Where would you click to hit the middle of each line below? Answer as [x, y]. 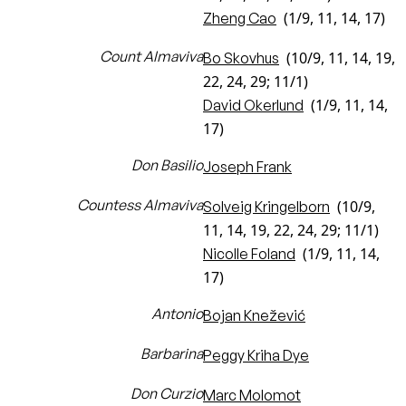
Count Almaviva [151, 56]
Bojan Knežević [254, 315]
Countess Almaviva [140, 205]
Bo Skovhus [241, 58]
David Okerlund [253, 105]
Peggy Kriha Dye [256, 355]
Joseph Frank [247, 167]
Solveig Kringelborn [266, 207]
